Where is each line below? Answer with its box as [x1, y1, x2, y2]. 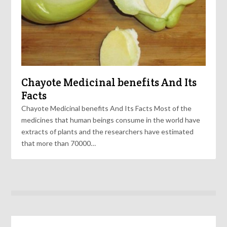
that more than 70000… [21, 139, 96, 148]
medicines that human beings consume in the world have [21, 116, 201, 125]
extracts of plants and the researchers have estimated [21, 127, 194, 136]
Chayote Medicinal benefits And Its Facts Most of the [21, 104, 192, 113]
